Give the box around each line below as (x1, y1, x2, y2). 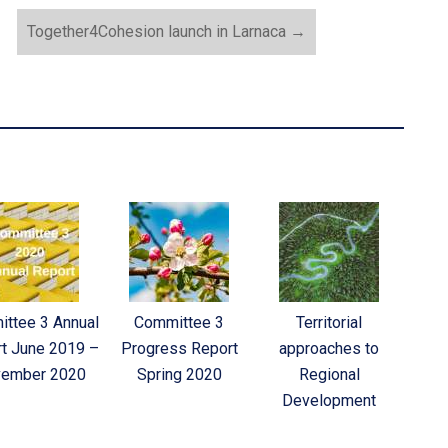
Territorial (296, 312, 362, 332)
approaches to (279, 338, 379, 358)
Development (282, 390, 376, 410)
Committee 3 (134, 312, 224, 332)
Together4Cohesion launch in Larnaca (27, 21, 290, 41)
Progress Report (120, 338, 238, 358)
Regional (298, 364, 360, 384)
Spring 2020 (136, 364, 222, 384)
